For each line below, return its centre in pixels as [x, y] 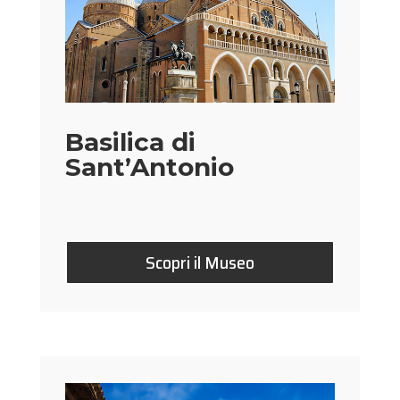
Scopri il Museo [200, 262]
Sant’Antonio [150, 167]
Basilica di [131, 142]
